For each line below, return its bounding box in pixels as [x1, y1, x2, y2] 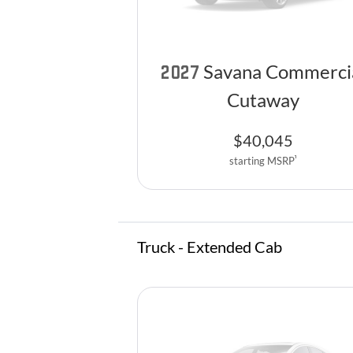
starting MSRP [229, 154, 295, 168]
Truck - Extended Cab [137, 237, 282, 257]
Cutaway [226, 88, 299, 112]
